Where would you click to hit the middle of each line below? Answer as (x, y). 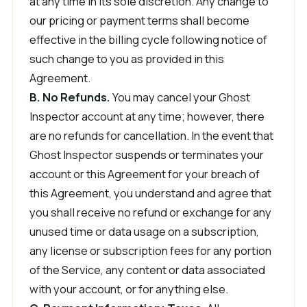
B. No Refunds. (70, 97)
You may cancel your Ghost (180, 97)
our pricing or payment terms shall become (139, 20)
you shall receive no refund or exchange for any (150, 212)
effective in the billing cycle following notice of (148, 39)
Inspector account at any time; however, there (147, 116)
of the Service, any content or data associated (147, 270)
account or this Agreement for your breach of (145, 174)
